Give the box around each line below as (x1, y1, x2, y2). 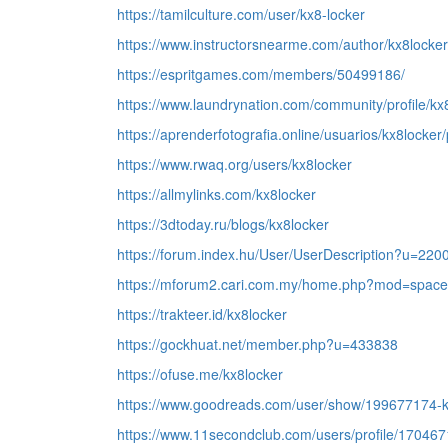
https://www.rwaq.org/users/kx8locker (117, 154, 352, 174)
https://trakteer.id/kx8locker (117, 304, 287, 324)
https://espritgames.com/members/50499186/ (117, 64, 405, 84)
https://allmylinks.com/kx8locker (117, 184, 316, 204)
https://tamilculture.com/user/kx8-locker (117, 4, 365, 24)
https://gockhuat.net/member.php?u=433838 (117, 334, 398, 354)
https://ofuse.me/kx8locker (117, 364, 283, 384)
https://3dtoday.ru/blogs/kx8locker (117, 214, 329, 234)
